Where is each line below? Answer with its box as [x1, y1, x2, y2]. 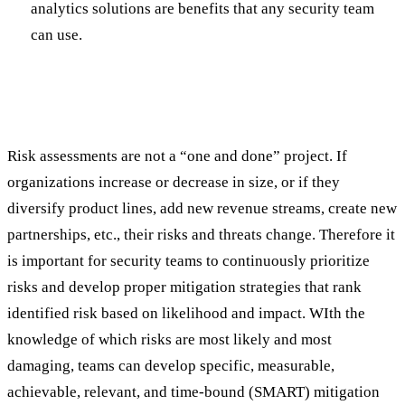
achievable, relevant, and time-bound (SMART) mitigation [7, 382, 380, 400]
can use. [30, 26, 82, 44]
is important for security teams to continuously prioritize [7, 251, 370, 269]
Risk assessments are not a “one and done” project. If [7, 146, 347, 165]
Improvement [7, 100, 129, 126]
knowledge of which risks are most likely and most [7, 330, 332, 348]
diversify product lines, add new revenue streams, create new [7, 199, 397, 217]
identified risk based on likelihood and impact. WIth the [7, 304, 365, 322]
